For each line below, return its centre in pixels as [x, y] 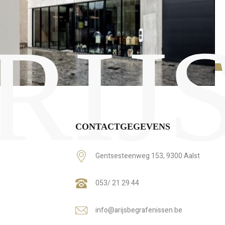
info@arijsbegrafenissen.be [139, 210]
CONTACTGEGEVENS [123, 126]
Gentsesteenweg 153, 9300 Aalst [148, 156]
